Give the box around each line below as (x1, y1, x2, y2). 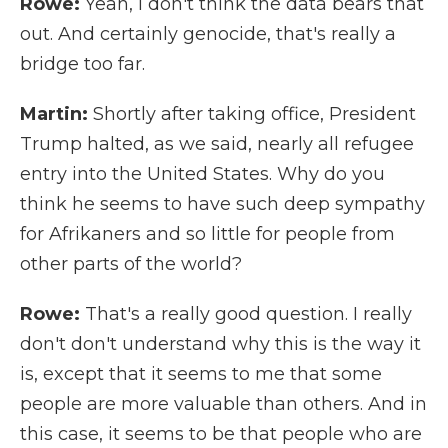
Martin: (20, 103, 88, 125)
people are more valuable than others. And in (20, 393, 427, 415)
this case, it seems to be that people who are (20, 423, 422, 445)
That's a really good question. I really (85, 303, 412, 325)
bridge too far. (20, 53, 145, 75)
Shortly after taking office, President (88, 103, 416, 125)
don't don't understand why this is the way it (20, 333, 421, 355)
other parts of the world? (20, 253, 242, 275)
